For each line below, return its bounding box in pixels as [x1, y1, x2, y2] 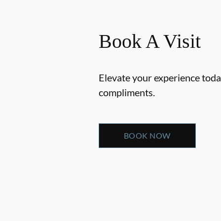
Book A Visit [99, 30, 201, 52]
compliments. [99, 86, 155, 98]
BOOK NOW [124, 130, 171, 140]
